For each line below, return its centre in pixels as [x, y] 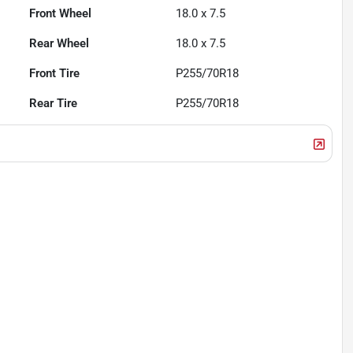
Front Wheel [61, 14]
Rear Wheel [59, 44]
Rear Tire [54, 104]
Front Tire [55, 74]
